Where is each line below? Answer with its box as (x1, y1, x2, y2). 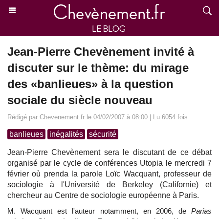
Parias (191, 207, 212, 215)
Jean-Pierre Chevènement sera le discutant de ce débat (7, 148, 212, 156)
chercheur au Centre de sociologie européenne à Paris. (7, 191, 199, 199)
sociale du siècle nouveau (7, 93, 153, 107)
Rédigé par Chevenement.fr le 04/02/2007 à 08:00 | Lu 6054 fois (7, 113, 188, 121)
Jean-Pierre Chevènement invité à (7, 45, 194, 58)
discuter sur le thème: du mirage (7, 61, 189, 74)
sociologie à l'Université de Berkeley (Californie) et (7, 180, 212, 189)
